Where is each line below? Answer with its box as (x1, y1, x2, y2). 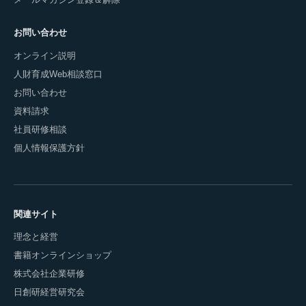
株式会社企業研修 (14, 268, 85, 279)
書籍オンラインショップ (14, 250, 111, 261)
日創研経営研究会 (14, 287, 85, 298)
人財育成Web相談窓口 (14, 68, 102, 79)
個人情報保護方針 (14, 142, 85, 153)
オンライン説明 (14, 50, 76, 61)
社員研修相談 (14, 124, 67, 135)
